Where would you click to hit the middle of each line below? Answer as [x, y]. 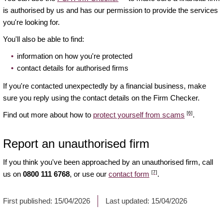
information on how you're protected [75, 56]
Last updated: [128, 201]
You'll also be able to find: [44, 39]
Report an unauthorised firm [76, 144]
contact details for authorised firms [73, 68]
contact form [129, 174]
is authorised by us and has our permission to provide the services [111, 10]
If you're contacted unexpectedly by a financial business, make [105, 86]
